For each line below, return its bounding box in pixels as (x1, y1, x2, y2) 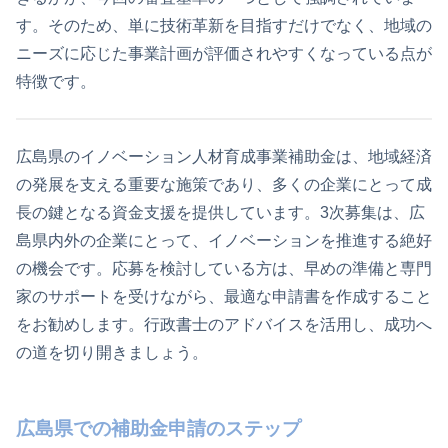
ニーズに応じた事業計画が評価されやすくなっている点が (16, 44, 432, 62)
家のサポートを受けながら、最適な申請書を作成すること (16, 287, 432, 305)
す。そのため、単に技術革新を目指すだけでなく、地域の (16, 16, 432, 34)
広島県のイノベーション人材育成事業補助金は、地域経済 (16, 147, 432, 165)
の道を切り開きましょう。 (16, 343, 208, 361)
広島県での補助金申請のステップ (16, 417, 301, 439)
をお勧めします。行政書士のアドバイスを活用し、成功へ (16, 315, 432, 333)
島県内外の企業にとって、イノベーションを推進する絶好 (16, 231, 432, 249)
